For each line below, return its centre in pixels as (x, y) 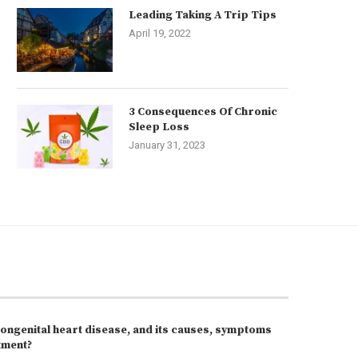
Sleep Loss (159, 127)
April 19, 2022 (160, 33)
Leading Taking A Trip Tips (203, 15)
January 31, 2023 (167, 145)
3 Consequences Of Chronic (203, 112)
